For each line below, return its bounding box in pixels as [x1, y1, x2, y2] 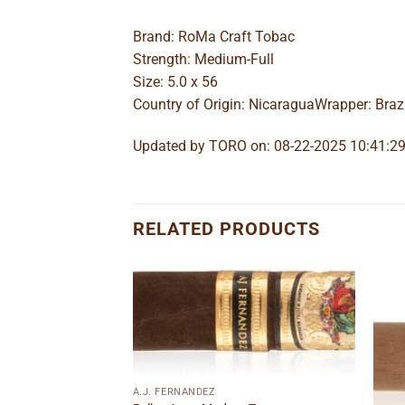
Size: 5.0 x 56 [133, 73, 218, 91]
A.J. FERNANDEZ [132, 385, 216, 398]
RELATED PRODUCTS [133, 218, 320, 240]
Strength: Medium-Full [133, 51, 274, 69]
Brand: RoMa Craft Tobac [133, 28, 295, 46]
